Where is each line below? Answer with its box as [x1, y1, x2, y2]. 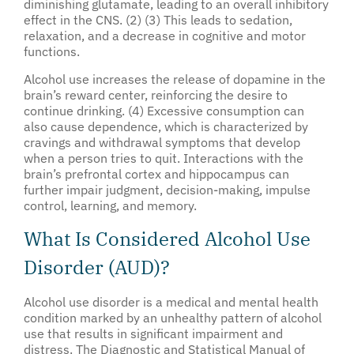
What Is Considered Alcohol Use [24, 225, 311, 251]
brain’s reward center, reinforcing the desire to [24, 86, 288, 103]
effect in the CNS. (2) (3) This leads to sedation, [24, 12, 292, 28]
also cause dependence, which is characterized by [24, 118, 308, 134]
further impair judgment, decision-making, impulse [24, 181, 311, 198]
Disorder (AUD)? [24, 254, 170, 280]
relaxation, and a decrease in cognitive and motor [24, 28, 306, 44]
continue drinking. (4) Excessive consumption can [24, 102, 304, 119]
